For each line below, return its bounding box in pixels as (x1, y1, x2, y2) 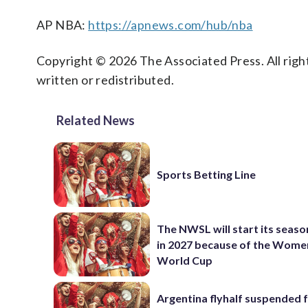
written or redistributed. (36, 72, 174, 87)
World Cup (157, 253, 213, 267)
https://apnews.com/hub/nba (88, 17, 253, 32)
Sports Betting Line (157, 168, 256, 181)
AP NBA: (36, 17, 89, 32)
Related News (56, 113, 135, 128)
